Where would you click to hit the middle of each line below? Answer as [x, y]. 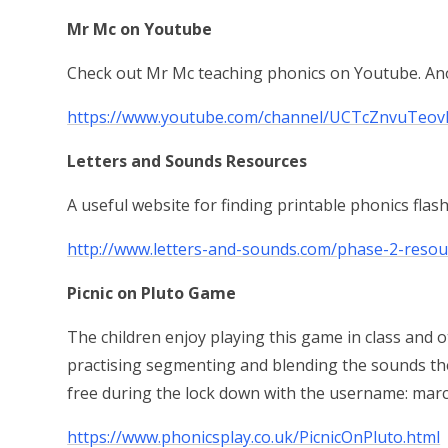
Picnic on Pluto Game [152, 293]
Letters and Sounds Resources [187, 161]
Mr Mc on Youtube [140, 29]
